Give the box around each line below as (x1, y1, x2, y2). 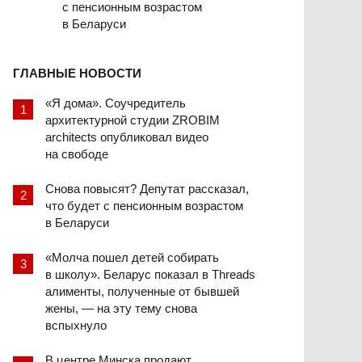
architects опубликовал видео (45, 129, 208, 144)
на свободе (45, 146, 108, 161)
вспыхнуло (45, 318, 107, 332)
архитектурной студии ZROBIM (45, 112, 220, 127)
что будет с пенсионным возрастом (45, 198, 243, 213)
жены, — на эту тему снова (45, 301, 197, 315)
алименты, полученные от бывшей (45, 284, 239, 298)
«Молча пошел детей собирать (45, 250, 219, 264)
